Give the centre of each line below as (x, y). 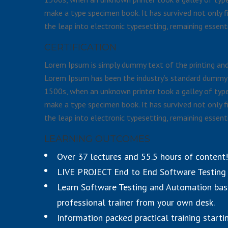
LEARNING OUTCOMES (97, 139)
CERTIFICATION (80, 48)
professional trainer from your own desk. (136, 202)
